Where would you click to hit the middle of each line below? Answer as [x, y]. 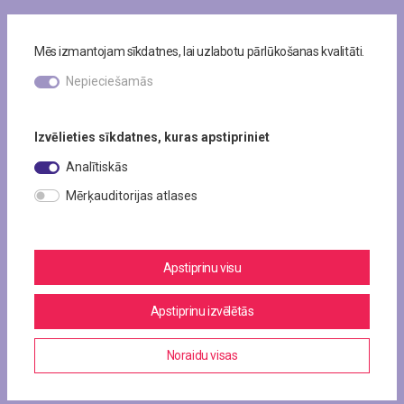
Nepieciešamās [110, 82]
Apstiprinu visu [202, 267]
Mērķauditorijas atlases [132, 195]
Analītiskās [97, 166]
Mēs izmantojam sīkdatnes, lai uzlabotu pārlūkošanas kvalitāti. [199, 52]
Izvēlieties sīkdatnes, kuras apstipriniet [152, 137]
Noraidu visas [202, 356]
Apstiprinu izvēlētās [202, 312]
